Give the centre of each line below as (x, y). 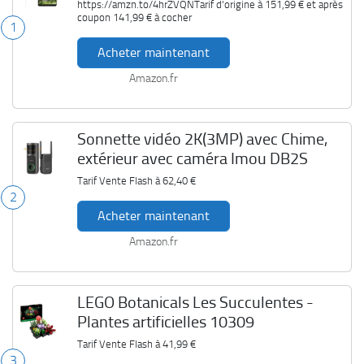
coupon (95, 17)
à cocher (171, 17)
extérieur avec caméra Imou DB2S (192, 158)
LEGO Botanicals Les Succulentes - (195, 302)
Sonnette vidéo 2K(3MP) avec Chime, (202, 139)
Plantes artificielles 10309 (165, 322)
